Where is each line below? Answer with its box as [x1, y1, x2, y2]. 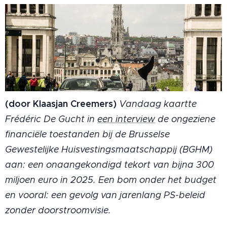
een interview [97, 113, 155, 125]
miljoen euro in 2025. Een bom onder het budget [5, 174, 216, 185]
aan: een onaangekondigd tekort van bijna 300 [5, 159, 214, 170]
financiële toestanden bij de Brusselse [5, 128, 170, 140]
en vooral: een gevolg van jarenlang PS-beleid [5, 189, 205, 201]
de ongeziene [155, 113, 215, 125]
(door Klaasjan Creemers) [5, 97, 119, 109]
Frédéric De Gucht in [5, 113, 97, 125]
